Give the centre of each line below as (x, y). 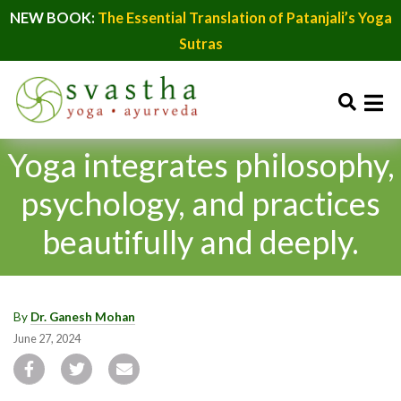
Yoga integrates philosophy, (200, 164)
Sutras (200, 43)
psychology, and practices (200, 203)
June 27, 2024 (47, 338)
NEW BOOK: (53, 17)
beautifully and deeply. (200, 241)
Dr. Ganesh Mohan (83, 316)
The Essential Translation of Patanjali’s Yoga (244, 17)
